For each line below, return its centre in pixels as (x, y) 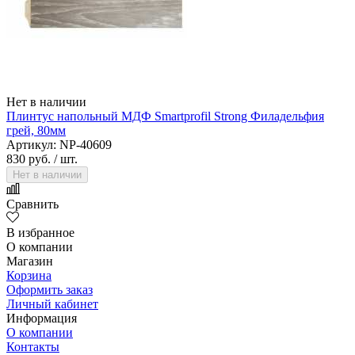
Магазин (30, 261)
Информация (42, 318)
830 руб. (29, 158)
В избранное (40, 232)
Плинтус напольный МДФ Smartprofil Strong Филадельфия (165, 116)
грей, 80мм (36, 130)
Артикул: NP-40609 (59, 144)
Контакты (33, 346)
